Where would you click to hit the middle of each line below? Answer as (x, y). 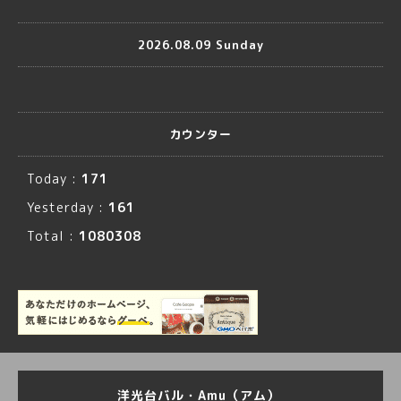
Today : (54, 179)
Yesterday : (68, 208)
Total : (53, 236)
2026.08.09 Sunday (200, 44)
